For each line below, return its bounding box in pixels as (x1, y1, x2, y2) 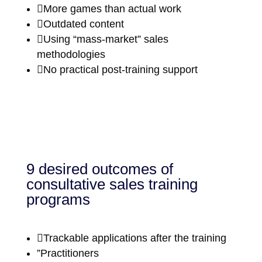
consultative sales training (26, 175, 198, 193)
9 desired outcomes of (26, 160, 173, 178)
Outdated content (43, 18, 124, 30)
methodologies (36, 48, 105, 60)
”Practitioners (36, 247, 99, 259)
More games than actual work (43, 2, 181, 15)
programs (26, 190, 90, 208)
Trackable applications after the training (43, 232, 226, 244)
